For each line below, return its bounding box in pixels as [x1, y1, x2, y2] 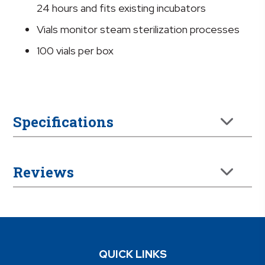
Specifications [13, 112, 114, 132]
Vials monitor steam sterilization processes [37, 22, 240, 37]
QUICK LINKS [98, 247, 167, 261]
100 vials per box [37, 44, 114, 58]
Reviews [13, 163, 75, 182]
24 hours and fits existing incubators [37, 1, 206, 15]
